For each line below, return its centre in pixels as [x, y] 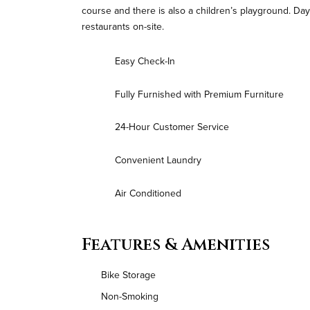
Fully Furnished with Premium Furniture [199, 94]
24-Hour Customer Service [172, 127]
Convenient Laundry [158, 160]
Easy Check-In [145, 61]
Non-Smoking [130, 296]
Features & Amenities [176, 245]
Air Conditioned [148, 193]
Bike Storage [128, 274]
